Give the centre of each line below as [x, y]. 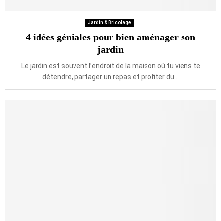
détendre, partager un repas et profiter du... [110, 77]
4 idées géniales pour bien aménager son [110, 37]
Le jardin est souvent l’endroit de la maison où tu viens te [110, 66]
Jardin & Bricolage [109, 22]
